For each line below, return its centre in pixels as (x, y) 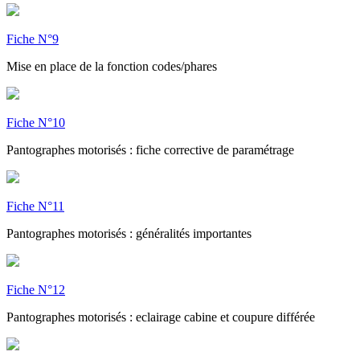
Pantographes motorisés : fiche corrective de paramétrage (150, 149)
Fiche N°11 (35, 206)
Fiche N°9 (33, 39)
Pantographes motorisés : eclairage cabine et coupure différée (161, 317)
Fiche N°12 (36, 289)
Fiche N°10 (36, 122)
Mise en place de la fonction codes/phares (112, 66)
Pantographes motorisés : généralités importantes (129, 233)
